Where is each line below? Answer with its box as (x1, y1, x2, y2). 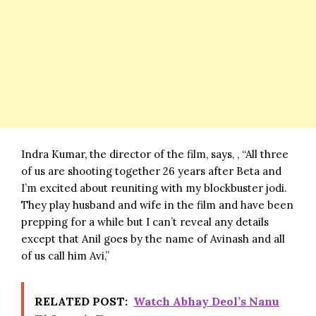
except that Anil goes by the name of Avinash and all (21, 231, 285, 245)
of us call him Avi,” (21, 248, 109, 262)
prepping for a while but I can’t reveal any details (21, 214, 269, 229)
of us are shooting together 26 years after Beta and (21, 164, 281, 178)
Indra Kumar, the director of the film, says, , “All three (21, 147, 288, 161)
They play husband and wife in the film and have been (21, 197, 293, 212)
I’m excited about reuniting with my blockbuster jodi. (21, 181, 287, 195)
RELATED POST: (35, 293, 128, 308)
